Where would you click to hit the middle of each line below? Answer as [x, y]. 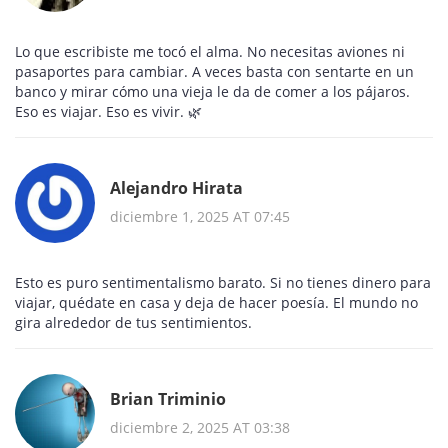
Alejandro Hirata [176, 187]
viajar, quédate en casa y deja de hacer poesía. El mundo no [216, 303]
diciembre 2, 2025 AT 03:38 [200, 427]
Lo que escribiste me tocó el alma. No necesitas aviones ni [210, 52]
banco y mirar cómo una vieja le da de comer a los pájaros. [212, 92]
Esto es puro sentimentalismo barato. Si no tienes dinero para [223, 283]
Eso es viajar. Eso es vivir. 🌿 [108, 112]
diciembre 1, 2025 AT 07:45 [200, 216]
